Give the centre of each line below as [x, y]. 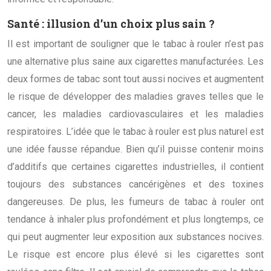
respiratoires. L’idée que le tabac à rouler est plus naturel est [135, 131]
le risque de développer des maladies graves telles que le [135, 96]
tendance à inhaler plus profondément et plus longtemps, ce [135, 219]
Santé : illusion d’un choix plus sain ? [111, 23]
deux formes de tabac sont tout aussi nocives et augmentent [135, 79]
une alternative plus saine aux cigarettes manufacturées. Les [135, 61]
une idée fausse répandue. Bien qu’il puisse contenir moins [135, 149]
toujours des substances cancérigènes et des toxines [135, 184]
